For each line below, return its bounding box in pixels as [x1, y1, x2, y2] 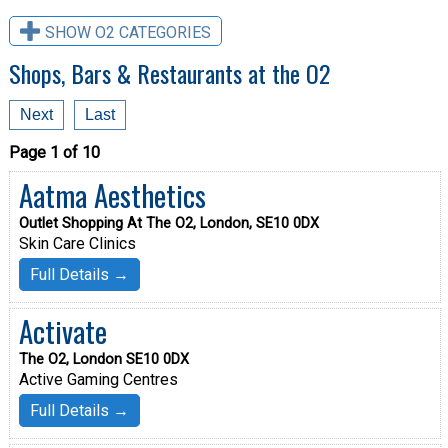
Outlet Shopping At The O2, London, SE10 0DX [18, 215, 319, 232]
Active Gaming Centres [18, 370, 178, 390]
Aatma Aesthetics [18, 174, 206, 216]
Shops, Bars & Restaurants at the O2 [8, 55, 330, 92]
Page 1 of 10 [8, 143, 100, 163]
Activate [18, 310, 107, 353]
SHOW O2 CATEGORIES [44, 22, 211, 42]
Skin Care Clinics [18, 234, 136, 253]
